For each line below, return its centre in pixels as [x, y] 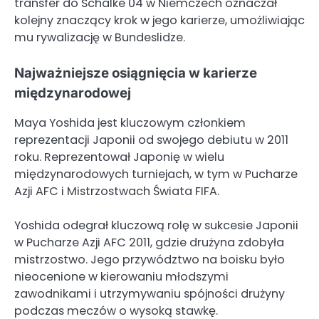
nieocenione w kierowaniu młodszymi [121, 277]
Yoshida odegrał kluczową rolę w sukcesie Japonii [156, 226]
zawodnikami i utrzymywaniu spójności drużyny [150, 294]
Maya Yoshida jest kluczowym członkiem [130, 122]
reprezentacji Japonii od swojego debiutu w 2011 [151, 140]
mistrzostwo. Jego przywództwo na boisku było [150, 260]
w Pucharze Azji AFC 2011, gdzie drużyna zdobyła [149, 243]
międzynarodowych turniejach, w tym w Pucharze [156, 174]
